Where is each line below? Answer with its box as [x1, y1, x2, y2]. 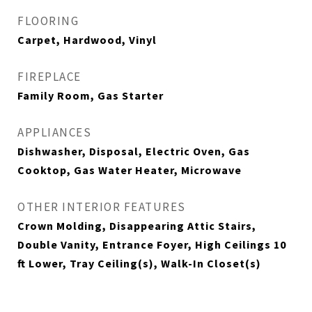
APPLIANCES [17, 125, 91, 140]
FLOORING [17, 13, 79, 29]
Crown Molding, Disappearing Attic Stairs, [17, 219, 256, 233]
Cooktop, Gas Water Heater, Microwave [17, 163, 242, 177]
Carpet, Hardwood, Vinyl [17, 33, 157, 47]
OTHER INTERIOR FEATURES [17, 199, 186, 214]
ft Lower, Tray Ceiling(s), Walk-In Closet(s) [17, 256, 261, 270]
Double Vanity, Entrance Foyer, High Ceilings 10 [17, 237, 286, 251]
